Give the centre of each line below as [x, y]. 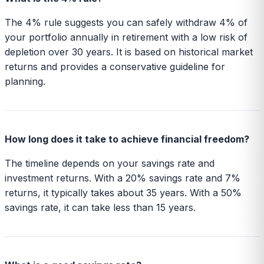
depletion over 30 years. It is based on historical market [129, 52]
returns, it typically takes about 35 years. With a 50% [123, 192]
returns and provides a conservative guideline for [115, 66]
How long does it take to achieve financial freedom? [127, 139]
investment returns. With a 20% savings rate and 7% [123, 178]
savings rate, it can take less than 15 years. [100, 207]
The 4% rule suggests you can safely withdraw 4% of [126, 22]
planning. [25, 81]
